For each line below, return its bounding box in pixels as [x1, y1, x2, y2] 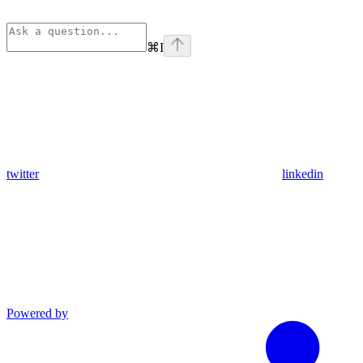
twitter [6, 167, 39, 181]
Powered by [6, 306, 68, 321]
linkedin [282, 167, 323, 181]
